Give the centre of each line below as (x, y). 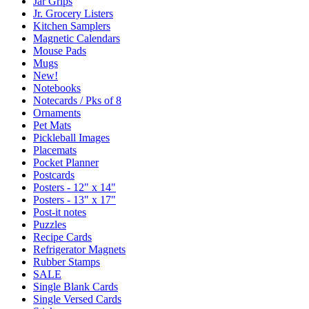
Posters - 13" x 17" (74, 199)
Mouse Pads (60, 50)
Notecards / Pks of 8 (77, 100)
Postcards (54, 175)
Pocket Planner (66, 162)
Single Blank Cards (76, 286)
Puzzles (50, 224)
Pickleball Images (71, 137)
